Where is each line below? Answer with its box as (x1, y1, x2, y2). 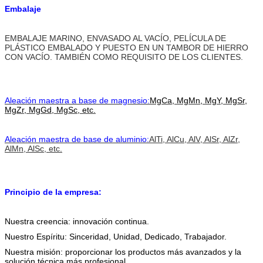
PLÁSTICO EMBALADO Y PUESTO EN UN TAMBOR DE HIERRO (5, 42, 248, 52)
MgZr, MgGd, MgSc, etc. (5, 104, 96, 114)
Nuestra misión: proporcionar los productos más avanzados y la (5, 247, 241, 257)
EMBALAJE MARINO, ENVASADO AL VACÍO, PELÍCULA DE (5, 33, 226, 43)
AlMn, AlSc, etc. (5, 143, 62, 153)
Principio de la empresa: (5, 187, 102, 197)
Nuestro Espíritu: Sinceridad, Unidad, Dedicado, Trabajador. (5, 231, 227, 241)
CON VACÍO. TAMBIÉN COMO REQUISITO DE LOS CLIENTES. (5, 52, 243, 62)
